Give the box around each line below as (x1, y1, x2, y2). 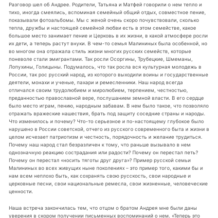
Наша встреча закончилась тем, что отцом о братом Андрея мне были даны (8, 205, 197, 211)
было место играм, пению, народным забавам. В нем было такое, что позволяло (8, 103, 209, 109)
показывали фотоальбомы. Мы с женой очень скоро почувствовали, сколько (8, 17, 199, 23)
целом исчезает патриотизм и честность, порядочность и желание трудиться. (8, 134, 202, 140)
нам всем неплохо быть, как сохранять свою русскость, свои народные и (8, 173, 191, 179)
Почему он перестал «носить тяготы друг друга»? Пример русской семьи (8, 157, 191, 163)
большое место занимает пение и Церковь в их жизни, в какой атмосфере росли (8, 33, 208, 39)
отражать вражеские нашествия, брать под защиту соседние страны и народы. (8, 110, 205, 117)
